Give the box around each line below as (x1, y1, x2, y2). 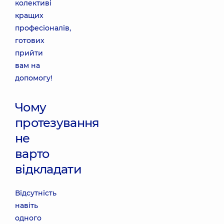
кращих (15, 11, 43, 20)
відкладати (15, 162, 81, 176)
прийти (15, 48, 43, 57)
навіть (15, 201, 38, 210)
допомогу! (15, 73, 52, 82)
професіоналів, (15, 23, 71, 32)
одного (15, 213, 41, 222)
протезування (15, 115, 99, 130)
